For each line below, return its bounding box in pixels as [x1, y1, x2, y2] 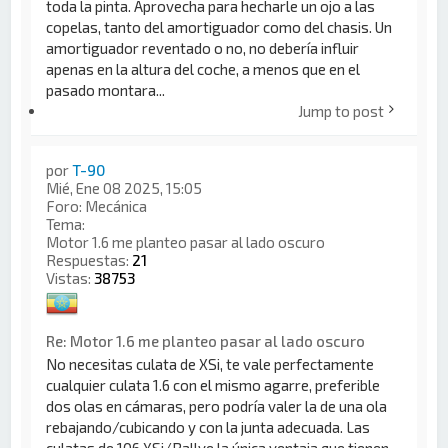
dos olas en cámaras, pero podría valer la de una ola [46, 397, 388, 415]
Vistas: [46, 268, 95, 287]
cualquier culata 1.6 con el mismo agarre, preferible [46, 376, 381, 394]
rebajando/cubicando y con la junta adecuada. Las [46, 418, 371, 436]
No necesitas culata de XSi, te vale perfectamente [46, 355, 375, 373]
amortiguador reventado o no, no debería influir [46, 38, 360, 57]
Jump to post [297, 101, 384, 120]
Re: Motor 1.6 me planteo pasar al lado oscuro [46, 331, 366, 350]
